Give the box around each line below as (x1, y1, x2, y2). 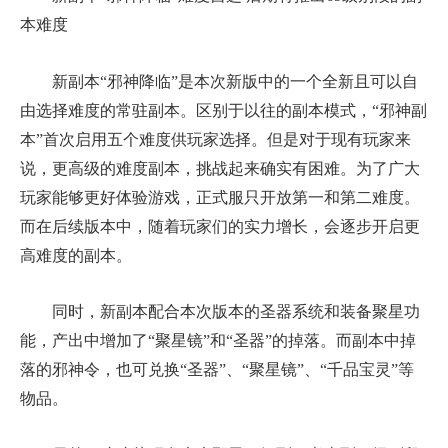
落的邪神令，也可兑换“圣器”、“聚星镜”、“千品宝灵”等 (20, 360, 414, 378)
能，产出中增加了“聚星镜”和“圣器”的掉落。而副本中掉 (20, 331, 416, 349)
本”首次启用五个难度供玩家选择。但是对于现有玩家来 (20, 130, 411, 148)
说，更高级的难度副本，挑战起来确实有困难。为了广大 (20, 159, 420, 177)
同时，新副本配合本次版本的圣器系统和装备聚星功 (20, 302, 420, 320)
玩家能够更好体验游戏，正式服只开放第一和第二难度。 (20, 188, 420, 206)
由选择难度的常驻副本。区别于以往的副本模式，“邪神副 (20, 101, 427, 119)
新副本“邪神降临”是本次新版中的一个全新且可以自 (20, 72, 418, 90)
